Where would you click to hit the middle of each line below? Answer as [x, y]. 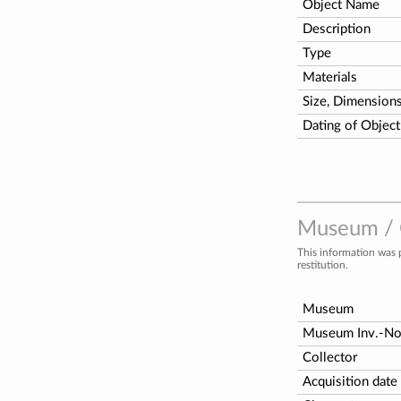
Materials [330, 77]
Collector [330, 357]
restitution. [323, 264]
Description [337, 29]
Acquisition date [350, 381]
